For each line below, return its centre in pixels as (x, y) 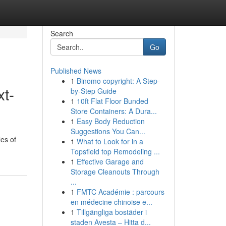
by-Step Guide (93, 91)
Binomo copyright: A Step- (118, 81)
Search (62, 33)
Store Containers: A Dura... (114, 111)
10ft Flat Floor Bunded (112, 101)
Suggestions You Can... (108, 131)
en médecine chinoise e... (111, 202)
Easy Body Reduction (110, 121)
